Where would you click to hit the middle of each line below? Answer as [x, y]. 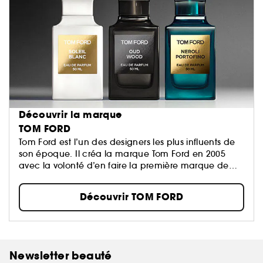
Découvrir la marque [70, 114]
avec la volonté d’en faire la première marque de [124, 165]
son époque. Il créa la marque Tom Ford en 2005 [122, 154]
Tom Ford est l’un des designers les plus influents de [127, 142]
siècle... [99, 177]
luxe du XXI [43, 177]
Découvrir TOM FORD [131, 197]
